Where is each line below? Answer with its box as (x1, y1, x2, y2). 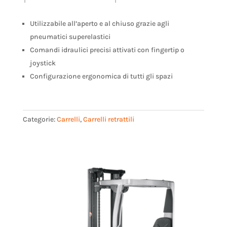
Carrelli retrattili (83, 115, 134, 124)
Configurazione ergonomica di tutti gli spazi (29, 72, 173, 81)
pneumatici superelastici (29, 32, 110, 41)
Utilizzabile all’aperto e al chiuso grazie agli (29, 19, 169, 28)
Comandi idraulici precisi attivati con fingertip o (29, 46, 184, 54)
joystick (29, 59, 56, 67)
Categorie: (22, 115, 57, 124)
